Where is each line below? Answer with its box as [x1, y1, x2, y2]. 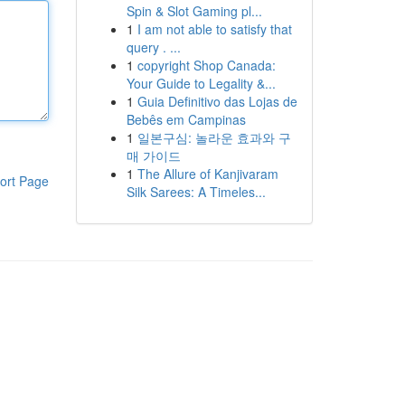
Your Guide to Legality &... [126, 74, 276, 92]
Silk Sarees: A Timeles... [126, 183, 266, 201]
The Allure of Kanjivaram [137, 165, 278, 183]
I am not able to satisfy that [137, 20, 292, 38]
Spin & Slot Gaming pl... [126, 2, 262, 20]
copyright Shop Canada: [137, 56, 276, 74]
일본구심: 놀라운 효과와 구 [137, 128, 291, 146]
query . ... [126, 38, 181, 56]
